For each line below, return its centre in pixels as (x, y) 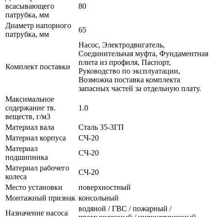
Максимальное (30, 99)
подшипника (27, 157)
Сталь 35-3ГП (101, 127)
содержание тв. (31, 108)
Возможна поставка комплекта (129, 80)
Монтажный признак (40, 198)
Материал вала (30, 127)
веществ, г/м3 (28, 117)
